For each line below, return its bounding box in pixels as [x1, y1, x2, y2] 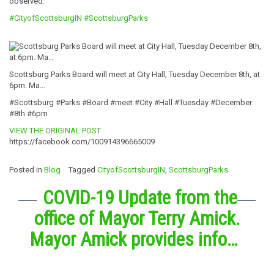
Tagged [68, 165, 97, 174]
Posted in [9, 165, 44, 174]
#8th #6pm [9, 108, 48, 118]
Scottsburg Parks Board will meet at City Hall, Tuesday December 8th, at [9, 69, 260, 79]
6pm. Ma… [9, 80, 45, 90]
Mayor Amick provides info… [30, 228, 238, 251]
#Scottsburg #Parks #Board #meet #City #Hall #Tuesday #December [9, 97, 252, 107]
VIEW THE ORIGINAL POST [9, 125, 101, 135]
